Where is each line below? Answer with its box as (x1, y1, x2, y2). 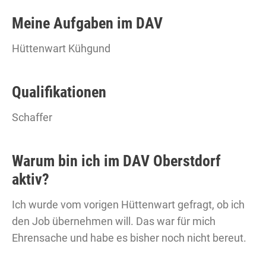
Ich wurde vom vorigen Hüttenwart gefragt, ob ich (12, 198, 245, 211)
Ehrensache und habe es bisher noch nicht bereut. (12, 232, 246, 244)
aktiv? (12, 170, 49, 188)
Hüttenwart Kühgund (12, 42, 110, 55)
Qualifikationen (12, 83, 106, 101)
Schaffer (12, 111, 52, 123)
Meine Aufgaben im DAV (12, 14, 163, 32)
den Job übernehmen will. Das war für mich (12, 215, 216, 227)
